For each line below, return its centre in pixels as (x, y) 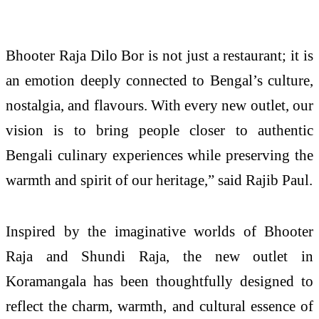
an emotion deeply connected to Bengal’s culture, (159, 80)
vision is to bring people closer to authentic (159, 130)
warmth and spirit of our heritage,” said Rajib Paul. (159, 180)
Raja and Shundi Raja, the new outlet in (159, 256)
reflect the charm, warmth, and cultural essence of (159, 306)
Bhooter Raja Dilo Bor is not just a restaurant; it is (159, 56)
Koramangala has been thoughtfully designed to (159, 281)
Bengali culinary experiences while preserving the (159, 155)
